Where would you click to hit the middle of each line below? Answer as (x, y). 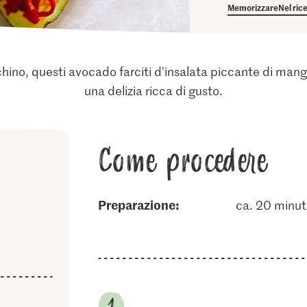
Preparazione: (143, 205)
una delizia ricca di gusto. (153, 90)
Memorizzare (253, 7)
